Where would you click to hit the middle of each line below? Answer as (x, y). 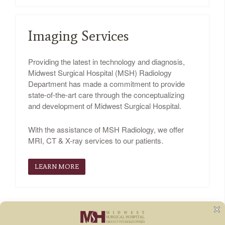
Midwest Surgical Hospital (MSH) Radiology (100, 73)
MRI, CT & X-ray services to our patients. (96, 141)
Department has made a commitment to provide (106, 84)
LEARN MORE (57, 167)
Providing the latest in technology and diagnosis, (106, 62)
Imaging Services (78, 36)
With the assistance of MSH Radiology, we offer (106, 130)
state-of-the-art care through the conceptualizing (106, 95)
